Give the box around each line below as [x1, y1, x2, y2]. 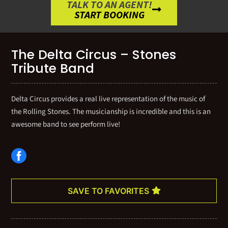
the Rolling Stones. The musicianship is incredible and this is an [11, 106, 211, 117]
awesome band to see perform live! [11, 119, 121, 130]
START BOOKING [74, 8, 145, 21]
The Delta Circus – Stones [11, 45, 177, 64]
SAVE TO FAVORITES [67, 186, 149, 196]
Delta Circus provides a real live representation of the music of [11, 93, 206, 104]
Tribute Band [11, 59, 95, 77]
